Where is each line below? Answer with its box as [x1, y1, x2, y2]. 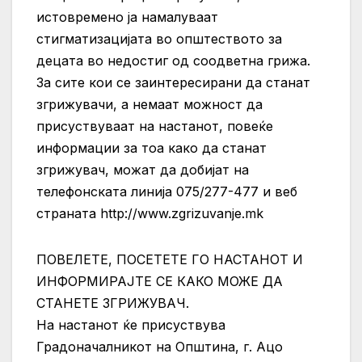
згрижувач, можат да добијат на [36, 161, 249, 178]
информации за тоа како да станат [36, 139, 267, 156]
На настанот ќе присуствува [36, 316, 225, 333]
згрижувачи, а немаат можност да [36, 95, 263, 112]
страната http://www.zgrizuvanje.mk [36, 204, 263, 221]
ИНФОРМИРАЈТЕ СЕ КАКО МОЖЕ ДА [36, 272, 283, 289]
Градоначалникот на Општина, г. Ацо [36, 338, 283, 355]
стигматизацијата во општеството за [36, 30, 282, 47]
